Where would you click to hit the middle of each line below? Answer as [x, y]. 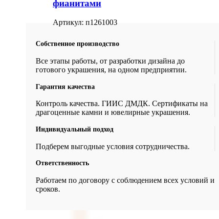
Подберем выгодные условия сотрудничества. [113, 146]
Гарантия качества [65, 87]
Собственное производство [77, 44]
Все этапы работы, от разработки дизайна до [110, 61]
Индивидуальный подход [75, 129]
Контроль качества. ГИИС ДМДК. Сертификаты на [122, 104]
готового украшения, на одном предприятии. [111, 70]
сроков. [48, 189]
